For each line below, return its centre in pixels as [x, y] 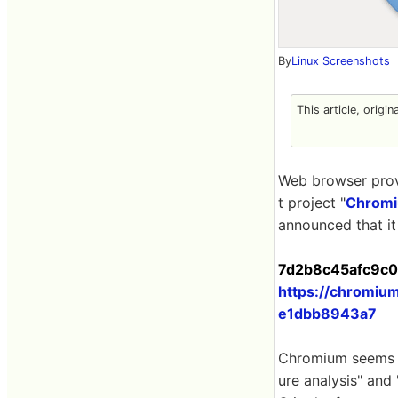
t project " [312, 203]
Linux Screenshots [341, 61]
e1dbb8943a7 [327, 314]
